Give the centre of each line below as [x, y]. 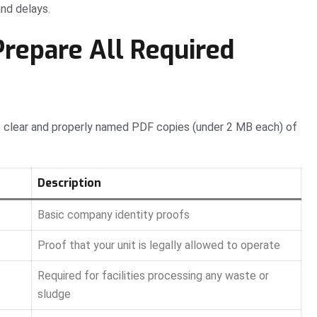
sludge [54, 294]
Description [69, 183]
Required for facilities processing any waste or [153, 276]
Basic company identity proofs [114, 215]
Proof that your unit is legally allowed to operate [159, 246]
